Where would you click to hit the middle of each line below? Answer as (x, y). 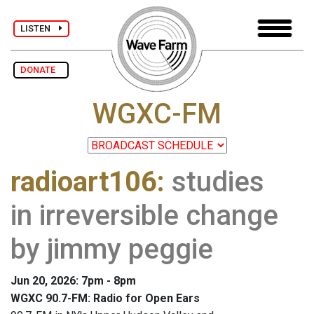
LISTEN (40, 28)
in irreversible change (144, 216)
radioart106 (84, 182)
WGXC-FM (157, 114)
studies (218, 182)
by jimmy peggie (112, 250)
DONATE (41, 70)
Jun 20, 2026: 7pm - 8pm (73, 281)
